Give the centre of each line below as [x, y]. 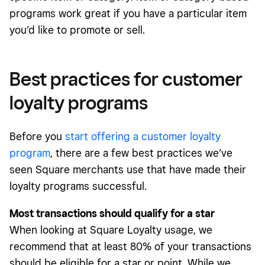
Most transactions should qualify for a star [112, 214]
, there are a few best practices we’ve [141, 153]
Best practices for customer [126, 79]
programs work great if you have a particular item [128, 14]
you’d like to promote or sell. [77, 30]
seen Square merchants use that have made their [128, 170]
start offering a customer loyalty [143, 137]
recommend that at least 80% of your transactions [130, 247]
